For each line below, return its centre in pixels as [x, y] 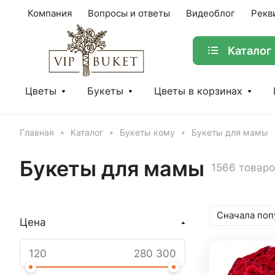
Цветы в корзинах [198, 91]
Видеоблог [211, 14]
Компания [50, 14]
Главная [37, 133]
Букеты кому [147, 133]
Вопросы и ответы [129, 14]
